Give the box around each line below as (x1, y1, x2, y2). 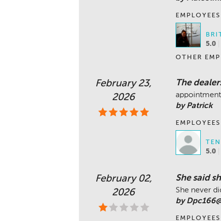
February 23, (95, 78, 152, 89)
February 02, (95, 174, 152, 184)
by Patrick (175, 102, 213, 110)
